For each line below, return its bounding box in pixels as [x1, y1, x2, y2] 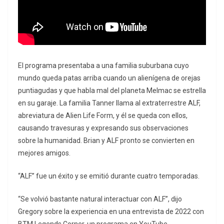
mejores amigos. [18, 149, 70, 157]
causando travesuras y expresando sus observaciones [18, 124, 188, 132]
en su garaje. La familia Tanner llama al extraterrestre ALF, [18, 99, 200, 107]
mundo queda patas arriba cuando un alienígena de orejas [18, 74, 200, 82]
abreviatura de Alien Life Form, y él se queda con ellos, [18, 111, 187, 120]
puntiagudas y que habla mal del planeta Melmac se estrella [18, 86, 206, 95]
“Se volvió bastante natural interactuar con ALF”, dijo [18, 195, 182, 203]
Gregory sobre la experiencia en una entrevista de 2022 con [18, 207, 204, 216]
